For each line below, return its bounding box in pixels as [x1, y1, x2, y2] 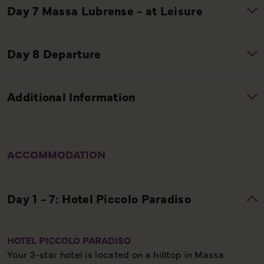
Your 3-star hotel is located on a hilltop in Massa [7, 247, 224, 260]
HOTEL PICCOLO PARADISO [7, 233, 131, 246]
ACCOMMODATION [7, 146, 105, 161]
